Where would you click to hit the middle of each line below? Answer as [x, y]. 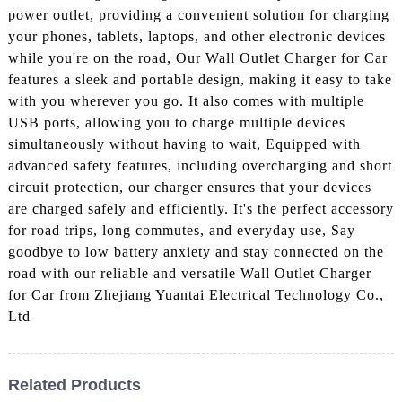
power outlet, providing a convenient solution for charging [198, 14]
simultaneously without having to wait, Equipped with [184, 144]
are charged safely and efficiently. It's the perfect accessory [201, 208]
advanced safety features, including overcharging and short [200, 165]
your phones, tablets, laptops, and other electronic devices [197, 36]
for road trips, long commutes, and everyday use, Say [181, 230]
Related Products [74, 385]
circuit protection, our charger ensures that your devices [189, 187]
